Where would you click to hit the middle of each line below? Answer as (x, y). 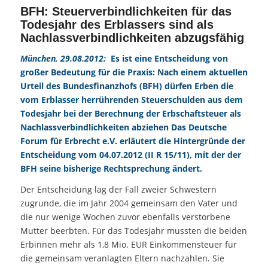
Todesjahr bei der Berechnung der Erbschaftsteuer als (130, 114)
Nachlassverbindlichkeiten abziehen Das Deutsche (123, 127)
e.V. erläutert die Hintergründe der (172, 141)
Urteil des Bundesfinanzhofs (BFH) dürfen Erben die (127, 86)
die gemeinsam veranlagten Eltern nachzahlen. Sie (122, 258)
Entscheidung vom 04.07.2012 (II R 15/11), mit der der (130, 155)
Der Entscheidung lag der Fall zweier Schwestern (118, 190)
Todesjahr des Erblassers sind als (117, 25)
